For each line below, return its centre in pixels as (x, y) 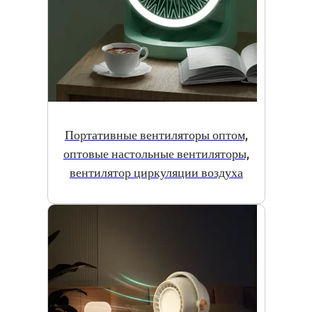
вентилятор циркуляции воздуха (156, 173)
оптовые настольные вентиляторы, (156, 154)
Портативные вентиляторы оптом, (156, 135)
